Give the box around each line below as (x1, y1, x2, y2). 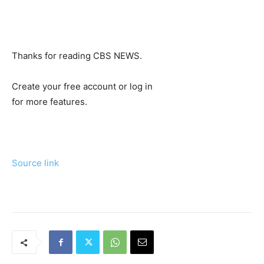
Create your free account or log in (12, 81, 153, 93)
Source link (12, 157, 59, 169)
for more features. (12, 96, 87, 108)
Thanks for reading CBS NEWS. (12, 50, 142, 62)
